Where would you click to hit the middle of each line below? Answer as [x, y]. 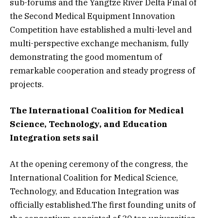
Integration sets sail [54, 138]
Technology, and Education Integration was [94, 191]
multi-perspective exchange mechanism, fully [99, 43]
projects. [27, 84]
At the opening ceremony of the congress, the [99, 164]
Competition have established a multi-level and [101, 29]
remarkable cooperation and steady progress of [102, 70]
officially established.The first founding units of [103, 205]
